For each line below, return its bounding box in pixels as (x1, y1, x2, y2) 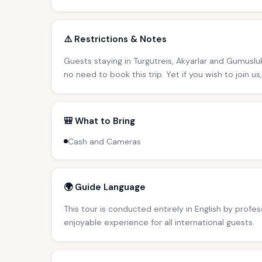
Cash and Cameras (68, 136, 141, 147)
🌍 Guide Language (64, 181, 146, 193)
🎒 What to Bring (64, 115, 135, 127)
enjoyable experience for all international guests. (64, 216, 254, 227)
